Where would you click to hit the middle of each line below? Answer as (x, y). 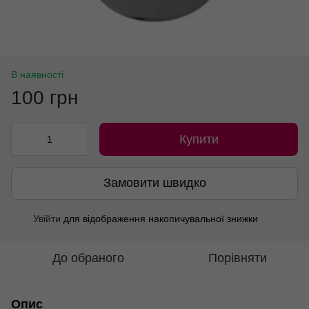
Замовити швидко (154, 183)
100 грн (44, 97)
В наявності (37, 74)
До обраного (88, 258)
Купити (199, 139)
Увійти (47, 218)
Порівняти (237, 258)
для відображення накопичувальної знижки (159, 218)
